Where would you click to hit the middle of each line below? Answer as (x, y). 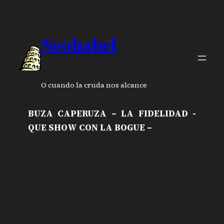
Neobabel (79, 45)
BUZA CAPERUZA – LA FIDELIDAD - (112, 113)
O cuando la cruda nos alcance (94, 85)
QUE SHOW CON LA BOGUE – (90, 127)
